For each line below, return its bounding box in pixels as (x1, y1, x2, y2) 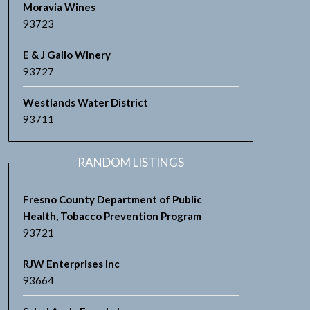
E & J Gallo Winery (22, 48, 111, 61)
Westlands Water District (22, 96, 148, 109)
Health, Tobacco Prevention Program (22, 210, 201, 222)
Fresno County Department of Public (22, 193, 202, 206)
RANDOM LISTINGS (77, 155, 184, 170)
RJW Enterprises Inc (22, 257, 120, 270)
